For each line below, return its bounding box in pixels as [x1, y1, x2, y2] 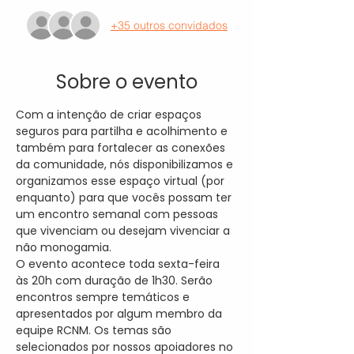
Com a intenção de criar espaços [16, 107, 205, 122]
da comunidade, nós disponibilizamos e [16, 156, 236, 172]
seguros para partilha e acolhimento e [16, 123, 231, 139]
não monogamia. [16, 239, 111, 255]
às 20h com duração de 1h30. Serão [16, 273, 216, 288]
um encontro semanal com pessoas [16, 206, 221, 222]
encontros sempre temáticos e [16, 289, 193, 305]
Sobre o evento [55, 69, 198, 95]
